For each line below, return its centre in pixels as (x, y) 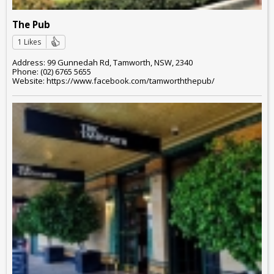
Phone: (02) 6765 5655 (52, 72)
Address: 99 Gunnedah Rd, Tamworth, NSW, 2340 (102, 63)
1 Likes (29, 42)
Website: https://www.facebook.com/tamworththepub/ (113, 81)
